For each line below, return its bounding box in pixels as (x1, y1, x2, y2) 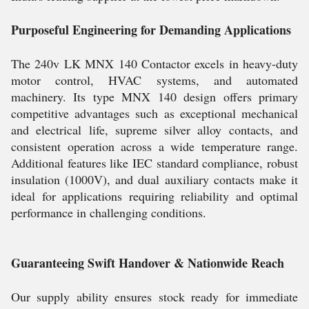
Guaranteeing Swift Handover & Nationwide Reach (11, 254, 284, 272)
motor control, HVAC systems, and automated (11, 72, 298, 88)
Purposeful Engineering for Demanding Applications (11, 21, 291, 39)
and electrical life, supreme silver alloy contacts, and (11, 121, 298, 138)
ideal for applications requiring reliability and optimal (11, 188, 298, 204)
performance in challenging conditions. (11, 204, 206, 221)
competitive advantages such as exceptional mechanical (11, 105, 298, 121)
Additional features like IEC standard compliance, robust (11, 154, 298, 171)
